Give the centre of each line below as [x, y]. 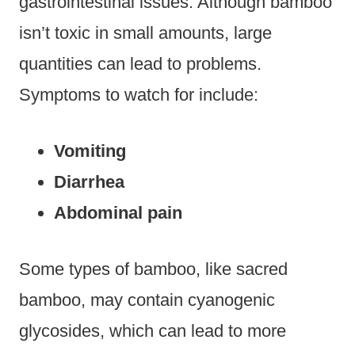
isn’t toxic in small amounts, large [145, 32]
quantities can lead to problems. [140, 63]
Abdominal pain [118, 212]
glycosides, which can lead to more [153, 330]
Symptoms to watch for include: [139, 94]
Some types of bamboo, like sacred [153, 269]
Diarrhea [89, 181]
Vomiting [90, 151]
